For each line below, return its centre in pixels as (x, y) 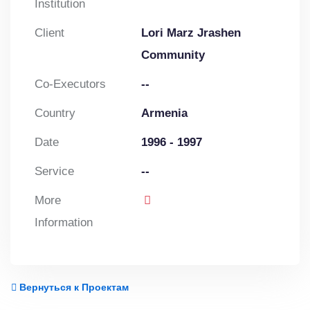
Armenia (165, 113)
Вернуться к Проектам (73, 288)
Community (173, 55)
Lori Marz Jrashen (191, 33)
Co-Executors (70, 84)
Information (64, 223)
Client (49, 33)
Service (54, 172)
